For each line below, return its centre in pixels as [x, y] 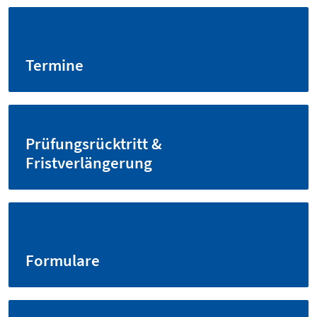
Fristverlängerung [89, 163]
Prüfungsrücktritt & [94, 144]
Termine [54, 65]
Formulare [63, 260]
